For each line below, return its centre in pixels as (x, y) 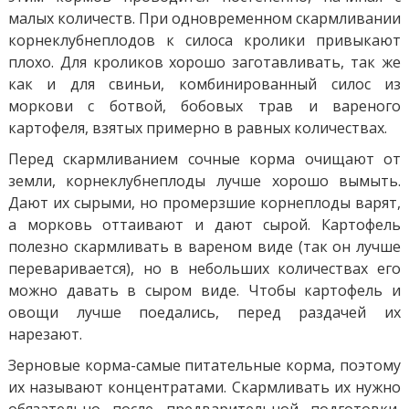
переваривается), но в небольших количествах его (204, 268)
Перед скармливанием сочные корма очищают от (204, 158)
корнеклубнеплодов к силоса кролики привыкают (204, 40)
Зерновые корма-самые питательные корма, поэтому (204, 365)
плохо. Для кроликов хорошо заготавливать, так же (204, 62)
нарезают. (45, 334)
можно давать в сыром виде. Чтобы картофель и (204, 290)
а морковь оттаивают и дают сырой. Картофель (204, 224)
